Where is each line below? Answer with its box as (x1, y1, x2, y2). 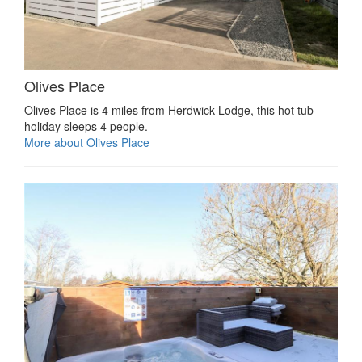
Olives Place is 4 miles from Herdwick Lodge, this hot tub (24, 101, 314, 118)
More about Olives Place (24, 133, 149, 150)
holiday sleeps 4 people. (24, 117, 148, 134)
